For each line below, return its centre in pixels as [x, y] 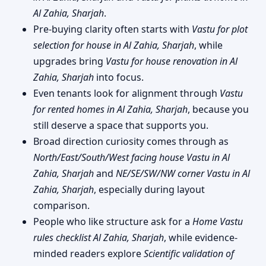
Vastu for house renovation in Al [172, 61]
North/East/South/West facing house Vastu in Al [132, 157]
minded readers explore [88, 253]
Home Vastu [218, 221]
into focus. [119, 77]
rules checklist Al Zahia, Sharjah [99, 237]
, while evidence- [201, 237]
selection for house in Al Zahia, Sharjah [114, 45]
